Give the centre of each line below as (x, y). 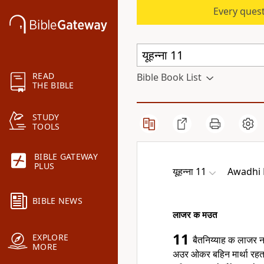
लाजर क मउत (195, 214)
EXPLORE (51, 237)
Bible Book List (169, 77)
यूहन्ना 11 (189, 171)
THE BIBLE (53, 85)
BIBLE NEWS (57, 201)
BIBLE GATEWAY (66, 157)
